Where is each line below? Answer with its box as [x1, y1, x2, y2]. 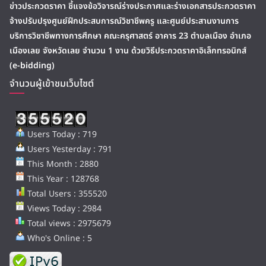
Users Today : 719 [25, 128, 97, 141]
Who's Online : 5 [25, 232, 92, 245]
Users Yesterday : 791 [25, 143, 112, 156]
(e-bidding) [9, 59, 55, 72]
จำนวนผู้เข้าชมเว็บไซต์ [9, 77, 94, 91]
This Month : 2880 [25, 158, 99, 171]
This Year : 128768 [25, 173, 99, 186]
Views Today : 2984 [25, 202, 102, 216]
